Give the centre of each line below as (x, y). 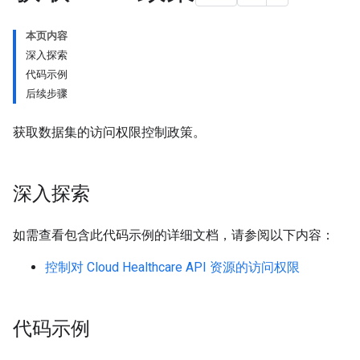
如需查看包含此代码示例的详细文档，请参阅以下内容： (174, 235)
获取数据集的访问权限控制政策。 (109, 132)
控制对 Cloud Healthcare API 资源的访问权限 (172, 267)
